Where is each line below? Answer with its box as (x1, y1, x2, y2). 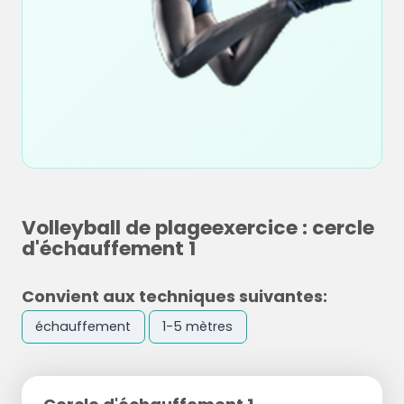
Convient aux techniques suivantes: (22, 285, 327, 308)
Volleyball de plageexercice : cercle (22, 214, 374, 242)
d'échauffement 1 (22, 234, 196, 262)
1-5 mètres (162, 317, 234, 336)
